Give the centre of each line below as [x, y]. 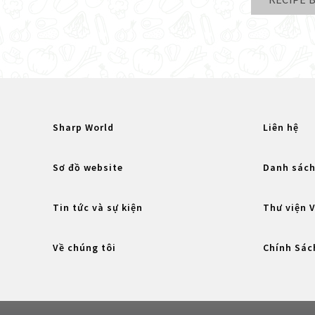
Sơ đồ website [88, 167]
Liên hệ [281, 127]
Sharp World [83, 127]
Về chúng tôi [84, 247]
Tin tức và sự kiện [98, 207]
